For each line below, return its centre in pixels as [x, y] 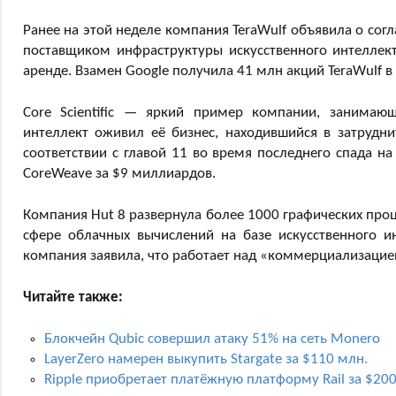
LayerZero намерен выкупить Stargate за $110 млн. [206, 359]
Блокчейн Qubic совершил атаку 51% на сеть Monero [212, 339]
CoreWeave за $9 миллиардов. [119, 173]
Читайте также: [73, 297]
